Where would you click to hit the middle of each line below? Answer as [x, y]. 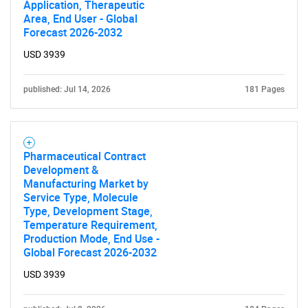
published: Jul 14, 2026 [67, 89]
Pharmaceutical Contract [85, 156]
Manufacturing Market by [86, 184]
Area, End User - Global [80, 19]
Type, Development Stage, [88, 211]
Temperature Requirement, [90, 225]
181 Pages [265, 89]
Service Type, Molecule [81, 197]
